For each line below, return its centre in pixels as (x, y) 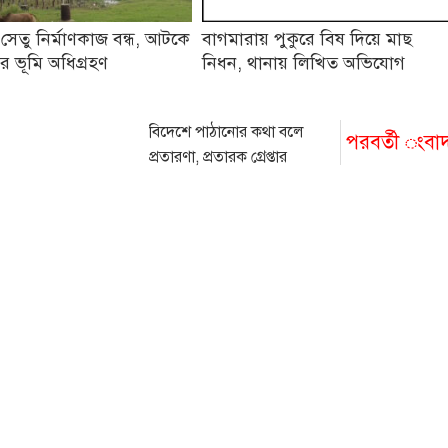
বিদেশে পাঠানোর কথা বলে (227, 132)
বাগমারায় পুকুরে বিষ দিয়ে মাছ (307, 39)
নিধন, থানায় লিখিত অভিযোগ (304, 63)
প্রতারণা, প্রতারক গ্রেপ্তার (218, 157)
